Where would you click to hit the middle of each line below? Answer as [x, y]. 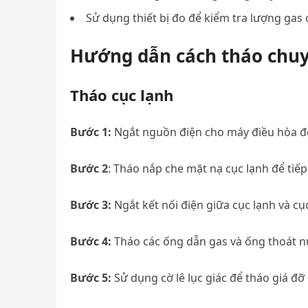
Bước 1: [91, 132]
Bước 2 [89, 168]
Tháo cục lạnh [122, 95]
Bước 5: [91, 278]
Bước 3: [91, 205]
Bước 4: [91, 241]
